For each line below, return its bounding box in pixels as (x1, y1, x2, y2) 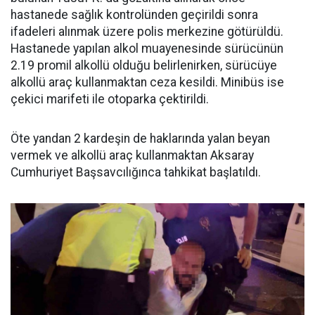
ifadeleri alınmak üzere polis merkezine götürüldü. (11, 24, 283, 39)
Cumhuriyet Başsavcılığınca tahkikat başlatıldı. (11, 165, 261, 179)
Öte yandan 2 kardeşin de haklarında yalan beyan (11, 131, 270, 146)
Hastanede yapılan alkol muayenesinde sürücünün (11, 41, 283, 56)
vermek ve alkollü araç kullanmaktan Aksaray (11, 148, 254, 162)
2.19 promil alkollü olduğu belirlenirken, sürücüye (11, 58, 277, 72)
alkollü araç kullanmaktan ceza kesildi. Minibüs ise (11, 75, 284, 89)
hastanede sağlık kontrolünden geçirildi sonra (11, 7, 258, 22)
